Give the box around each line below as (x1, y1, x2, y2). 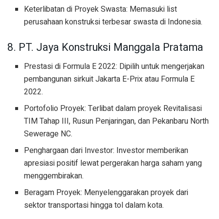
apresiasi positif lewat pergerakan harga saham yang (24, 157, 202, 170)
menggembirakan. (24, 170, 84, 182)
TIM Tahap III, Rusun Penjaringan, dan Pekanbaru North (24, 115, 209, 128)
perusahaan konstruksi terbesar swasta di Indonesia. (24, 16, 203, 28)
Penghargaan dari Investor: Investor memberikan (24, 145, 189, 157)
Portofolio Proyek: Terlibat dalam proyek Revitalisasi (24, 103, 202, 115)
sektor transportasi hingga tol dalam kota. (24, 199, 164, 212)
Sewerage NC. (24, 128, 73, 140)
